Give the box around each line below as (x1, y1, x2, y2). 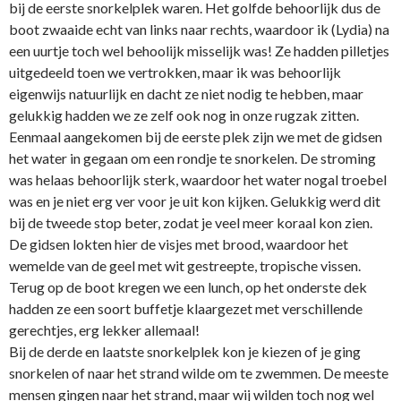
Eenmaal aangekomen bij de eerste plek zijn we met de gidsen (9, 127, 382, 145)
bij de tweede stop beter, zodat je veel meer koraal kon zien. (9, 213, 372, 231)
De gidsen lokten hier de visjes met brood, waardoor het (9, 235, 348, 252)
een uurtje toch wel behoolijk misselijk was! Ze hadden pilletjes (9, 41, 389, 59)
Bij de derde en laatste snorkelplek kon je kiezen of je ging (9, 342, 361, 360)
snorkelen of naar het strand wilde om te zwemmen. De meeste (9, 363, 388, 381)
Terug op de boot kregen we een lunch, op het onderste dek (9, 277, 367, 295)
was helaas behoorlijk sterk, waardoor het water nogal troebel (9, 170, 387, 188)
